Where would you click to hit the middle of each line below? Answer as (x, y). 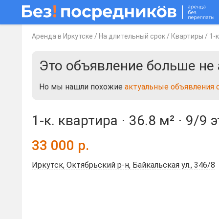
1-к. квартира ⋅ (80, 120)
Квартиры (187, 36)
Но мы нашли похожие (82, 87)
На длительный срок (132, 36)
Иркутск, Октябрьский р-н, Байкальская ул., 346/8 (123, 165)
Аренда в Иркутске (62, 36)
